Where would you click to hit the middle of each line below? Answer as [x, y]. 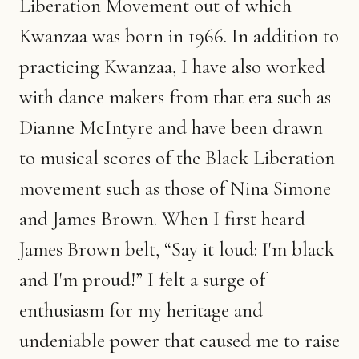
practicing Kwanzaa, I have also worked [172, 66]
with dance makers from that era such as [175, 97]
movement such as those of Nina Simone [175, 188]
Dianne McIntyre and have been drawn [171, 127]
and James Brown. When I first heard [162, 218]
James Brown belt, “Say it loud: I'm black [177, 249]
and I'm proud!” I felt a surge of [142, 279]
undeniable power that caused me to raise [179, 340]
